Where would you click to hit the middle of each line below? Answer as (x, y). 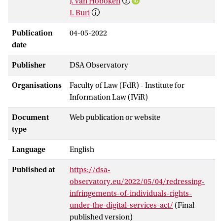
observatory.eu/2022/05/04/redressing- (137, 181)
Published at (33, 169)
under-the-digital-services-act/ (121, 205)
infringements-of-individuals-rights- (131, 193)
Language (29, 149)
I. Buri (80, 13)
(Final (184, 205)
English (82, 149)
